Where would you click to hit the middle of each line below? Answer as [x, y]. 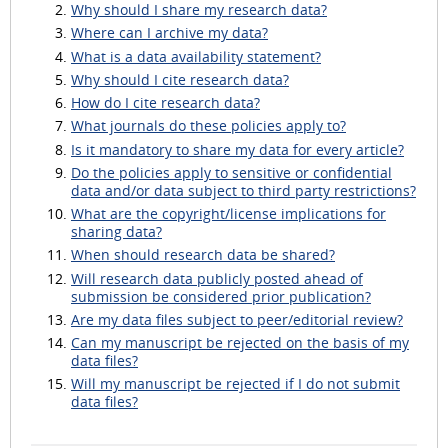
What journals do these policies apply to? [208, 126]
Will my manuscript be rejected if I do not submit [235, 384]
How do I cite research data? [165, 103]
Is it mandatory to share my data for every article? [237, 149]
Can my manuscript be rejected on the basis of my [240, 343]
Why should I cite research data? [180, 79]
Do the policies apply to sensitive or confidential [231, 172]
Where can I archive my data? [169, 33]
